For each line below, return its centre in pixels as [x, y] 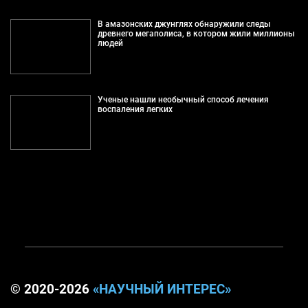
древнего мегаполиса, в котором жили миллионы [196, 33]
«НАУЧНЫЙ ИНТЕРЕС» [162, 289]
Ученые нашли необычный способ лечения [183, 99]
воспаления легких [135, 109]
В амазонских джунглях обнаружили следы [184, 24]
